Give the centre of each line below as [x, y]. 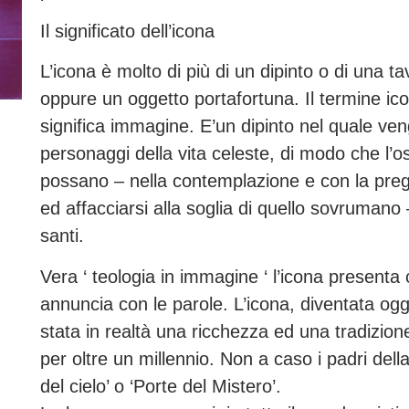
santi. [62, 236]
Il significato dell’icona [127, 31]
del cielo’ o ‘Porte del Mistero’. [160, 386]
